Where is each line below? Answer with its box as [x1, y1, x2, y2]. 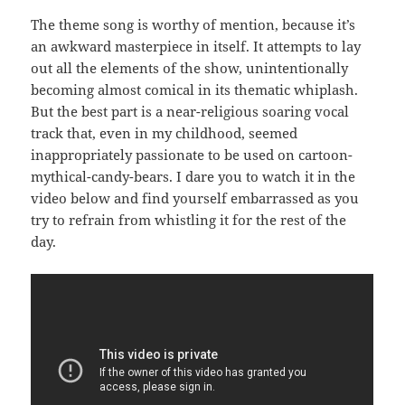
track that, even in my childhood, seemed [31, 123, 298, 142]
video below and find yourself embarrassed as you [31, 188, 360, 207]
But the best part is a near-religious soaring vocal [31, 101, 350, 120]
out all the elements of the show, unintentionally [31, 58, 349, 77]
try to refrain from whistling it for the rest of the [31, 210, 347, 229]
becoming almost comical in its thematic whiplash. [31, 80, 359, 99]
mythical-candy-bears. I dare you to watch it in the [31, 166, 356, 185]
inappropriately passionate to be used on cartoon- [31, 145, 353, 164]
